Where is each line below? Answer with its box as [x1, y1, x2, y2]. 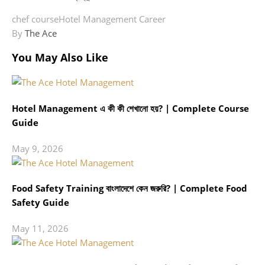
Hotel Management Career [59, 12, 166, 25]
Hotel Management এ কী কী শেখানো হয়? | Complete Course [12, 102, 249, 114]
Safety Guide [12, 196, 69, 209]
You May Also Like [12, 50, 108, 65]
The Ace [25, 27, 57, 39]
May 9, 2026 [12, 142, 63, 154]
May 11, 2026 [12, 222, 69, 235]
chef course [12, 12, 59, 25]
